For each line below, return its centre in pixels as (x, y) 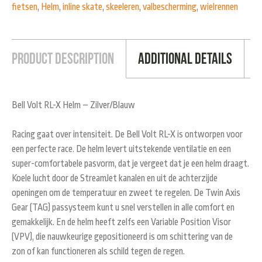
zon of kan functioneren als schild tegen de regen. (98, 252)
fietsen (25, 7)
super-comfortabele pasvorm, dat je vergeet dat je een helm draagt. (130, 164)
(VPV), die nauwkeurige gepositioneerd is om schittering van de (122, 237)
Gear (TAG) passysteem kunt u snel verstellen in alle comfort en (123, 208)
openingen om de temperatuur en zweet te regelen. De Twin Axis (126, 193)
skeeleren (123, 7)
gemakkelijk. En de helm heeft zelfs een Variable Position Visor (121, 223)
